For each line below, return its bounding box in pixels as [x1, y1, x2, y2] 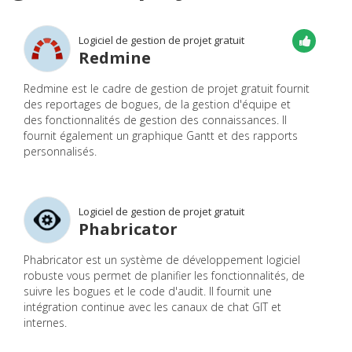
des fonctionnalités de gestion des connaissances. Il [24, 112, 287, 127]
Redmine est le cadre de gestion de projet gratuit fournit [24, 80, 310, 96]
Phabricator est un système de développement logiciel [24, 251, 300, 267]
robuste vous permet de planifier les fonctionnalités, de [24, 267, 305, 283]
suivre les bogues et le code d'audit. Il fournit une [24, 283, 272, 299]
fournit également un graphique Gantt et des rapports [24, 127, 298, 143]
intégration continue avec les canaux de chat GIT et [24, 299, 281, 314]
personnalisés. [24, 143, 97, 159]
